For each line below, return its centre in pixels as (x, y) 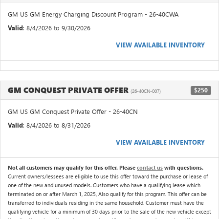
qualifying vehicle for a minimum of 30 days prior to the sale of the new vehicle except (109, 211)
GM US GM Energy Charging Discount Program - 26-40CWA (93, 14)
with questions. (183, 167)
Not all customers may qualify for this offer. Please (72, 167)
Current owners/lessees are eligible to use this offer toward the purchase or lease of (108, 176)
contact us (150, 167)
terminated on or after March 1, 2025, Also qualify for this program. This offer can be (107, 194)
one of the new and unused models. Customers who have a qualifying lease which (104, 185)
